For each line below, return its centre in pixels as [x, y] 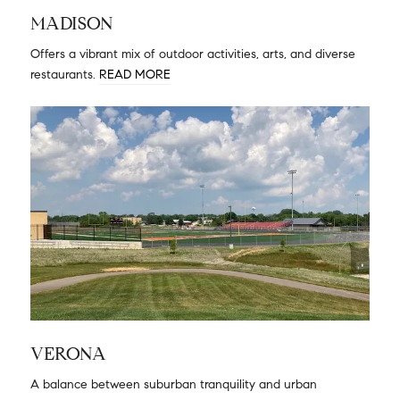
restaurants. [65, 75]
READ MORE [135, 75]
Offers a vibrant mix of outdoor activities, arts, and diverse [193, 54]
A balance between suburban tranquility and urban [174, 384]
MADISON [72, 24]
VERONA [68, 354]
